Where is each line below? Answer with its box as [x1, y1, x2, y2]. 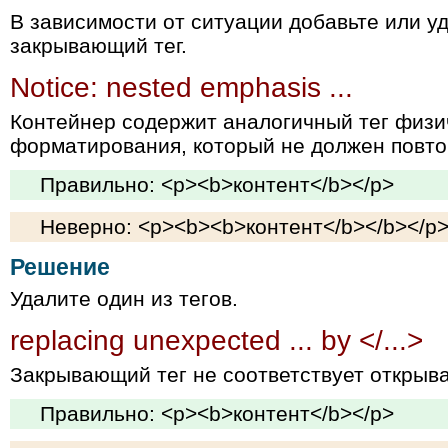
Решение [10, 255, 110, 281]
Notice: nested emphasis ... [10, 71, 353, 103]
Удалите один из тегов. [10, 287, 238, 311]
